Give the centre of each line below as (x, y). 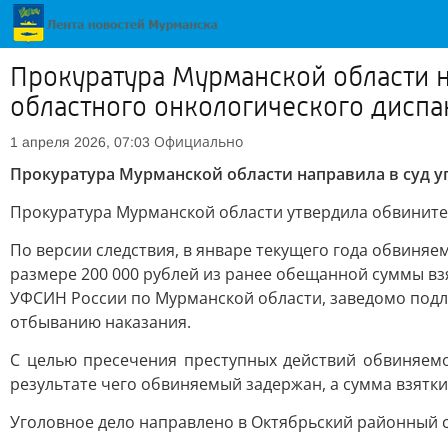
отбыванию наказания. (100, 322)
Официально (198, 141)
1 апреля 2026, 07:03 (80, 142)
